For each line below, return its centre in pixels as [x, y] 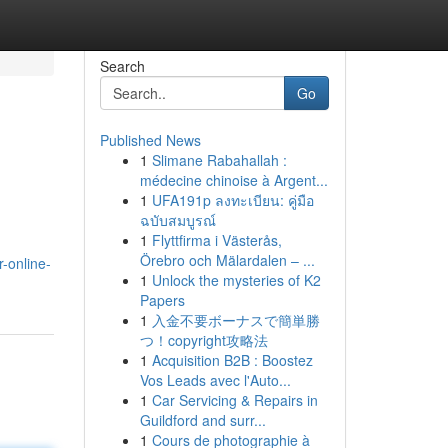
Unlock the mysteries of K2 [236, 280]
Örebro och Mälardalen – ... [227, 260]
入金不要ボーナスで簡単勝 [235, 320]
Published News [150, 140]
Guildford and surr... [202, 420]
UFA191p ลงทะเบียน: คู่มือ [232, 200]
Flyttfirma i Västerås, [216, 240]
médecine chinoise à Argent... [233, 180]
